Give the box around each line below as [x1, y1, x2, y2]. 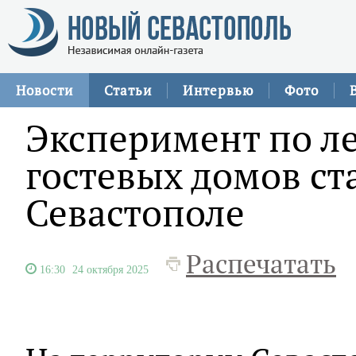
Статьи [104, 81, 152, 99]
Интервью [183, 81, 253, 99]
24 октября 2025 [72, 264, 149, 275]
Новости [16, 81, 73, 99]
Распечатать [186, 246, 336, 281]
